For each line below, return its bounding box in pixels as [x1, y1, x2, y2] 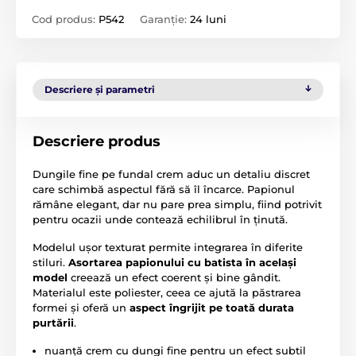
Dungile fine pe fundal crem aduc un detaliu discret [33, 167, 310, 180]
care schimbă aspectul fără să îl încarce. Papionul [33, 182, 295, 195]
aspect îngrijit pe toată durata [130, 300, 294, 314]
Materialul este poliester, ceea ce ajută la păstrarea [33, 285, 301, 299]
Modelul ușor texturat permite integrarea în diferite [33, 240, 303, 253]
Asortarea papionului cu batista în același [68, 255, 296, 269]
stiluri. [33, 255, 68, 269]
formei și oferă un [33, 300, 130, 314]
